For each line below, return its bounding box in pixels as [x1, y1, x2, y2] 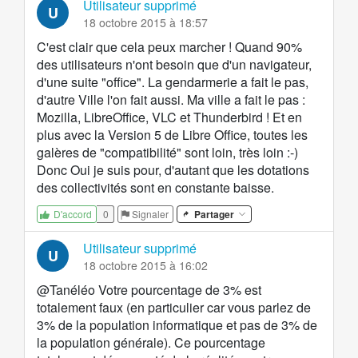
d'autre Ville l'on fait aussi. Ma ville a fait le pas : [37, 90, 305, 109]
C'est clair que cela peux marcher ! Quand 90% [37, 38, 302, 57]
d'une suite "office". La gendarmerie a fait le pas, [37, 73, 308, 92]
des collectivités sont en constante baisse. [37, 178, 274, 197]
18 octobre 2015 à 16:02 [83, 257, 208, 274]
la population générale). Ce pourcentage [37, 333, 265, 352]
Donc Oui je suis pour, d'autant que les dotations [37, 161, 309, 180]
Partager [194, 207, 234, 222]
